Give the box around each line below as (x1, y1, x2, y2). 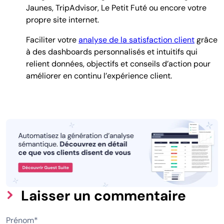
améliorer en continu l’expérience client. (26, 70, 172, 81)
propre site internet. (26, 14, 99, 25)
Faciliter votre (26, 34, 76, 45)
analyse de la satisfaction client (78, 34, 194, 45)
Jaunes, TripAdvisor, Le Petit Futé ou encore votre (26, 2, 206, 13)
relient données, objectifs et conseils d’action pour (26, 58, 210, 69)
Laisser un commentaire (21, 186, 186, 205)
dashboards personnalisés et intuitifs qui (48, 46, 197, 57)
